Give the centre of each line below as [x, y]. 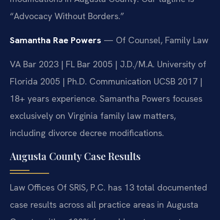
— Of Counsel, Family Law [155, 40]
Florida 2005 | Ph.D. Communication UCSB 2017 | [106, 82]
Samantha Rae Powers [55, 40]
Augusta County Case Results [75, 156]
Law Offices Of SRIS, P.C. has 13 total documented [109, 187]
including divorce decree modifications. [87, 133]
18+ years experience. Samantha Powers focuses [106, 99]
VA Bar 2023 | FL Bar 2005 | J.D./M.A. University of [108, 64]
